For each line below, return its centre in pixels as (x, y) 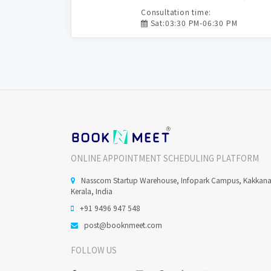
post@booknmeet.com (123, 225)
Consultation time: (176, 12)
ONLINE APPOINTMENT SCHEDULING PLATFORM (165, 158)
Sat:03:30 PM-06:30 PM (193, 23)
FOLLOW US (94, 250)
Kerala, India (92, 191)
